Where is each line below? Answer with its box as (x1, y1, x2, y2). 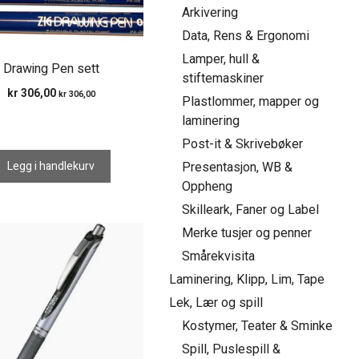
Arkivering (182, 5, 239, 20)
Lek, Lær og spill (169, 295, 264, 310)
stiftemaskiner (182, 71, 264, 86)
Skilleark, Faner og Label (182, 202, 320, 217)
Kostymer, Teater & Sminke (182, 318, 333, 333)
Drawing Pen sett (2, 59, 99, 79)
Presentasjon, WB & (182, 159, 293, 175)
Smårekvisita (182, 248, 256, 264)
